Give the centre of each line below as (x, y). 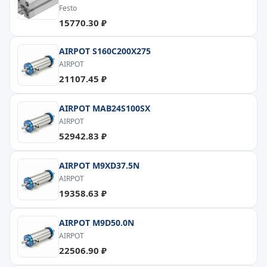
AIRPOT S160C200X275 (105, 51)
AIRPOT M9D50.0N (97, 223)
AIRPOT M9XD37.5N (99, 165)
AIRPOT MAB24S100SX (105, 108)
